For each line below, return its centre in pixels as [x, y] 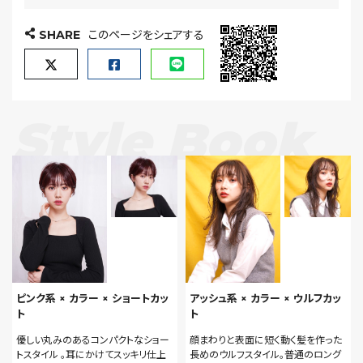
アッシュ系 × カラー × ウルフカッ [265, 298]
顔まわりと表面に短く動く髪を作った [266, 340]
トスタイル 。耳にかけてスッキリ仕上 [91, 354]
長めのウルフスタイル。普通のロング [265, 354]
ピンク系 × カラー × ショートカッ [92, 298]
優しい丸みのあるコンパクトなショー [93, 340]
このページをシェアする [146, 35]
